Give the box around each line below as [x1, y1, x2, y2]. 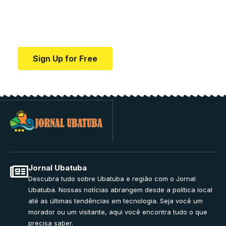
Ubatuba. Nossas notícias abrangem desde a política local [28, 185, 212, 194]
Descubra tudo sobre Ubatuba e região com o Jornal [28, 174, 196, 183]
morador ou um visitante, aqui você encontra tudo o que [28, 207, 207, 216]
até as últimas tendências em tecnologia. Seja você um [28, 196, 203, 205]
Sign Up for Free [33, 53, 97, 64]
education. [18, 24, 62, 35]
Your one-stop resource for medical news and [18, 11, 208, 22]
